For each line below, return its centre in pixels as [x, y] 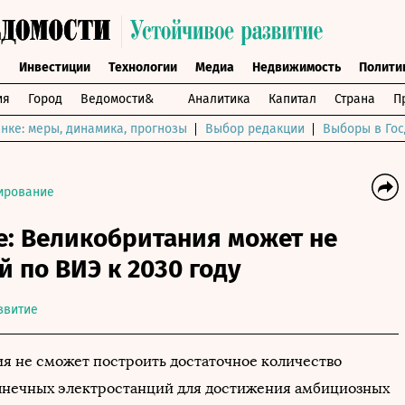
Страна [355, 99]
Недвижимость [296, 67]
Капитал [292, 99]
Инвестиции [54, 67]
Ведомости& [117, 99]
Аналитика [219, 99]
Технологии [142, 67]
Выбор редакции [255, 129]
